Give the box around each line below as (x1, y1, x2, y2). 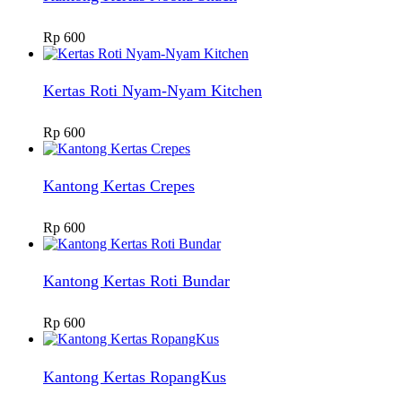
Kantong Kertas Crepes (43, 177, 195, 196)
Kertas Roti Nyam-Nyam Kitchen (43, 82, 262, 100)
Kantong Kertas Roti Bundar (43, 272, 230, 291)
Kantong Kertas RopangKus (43, 367, 226, 386)
